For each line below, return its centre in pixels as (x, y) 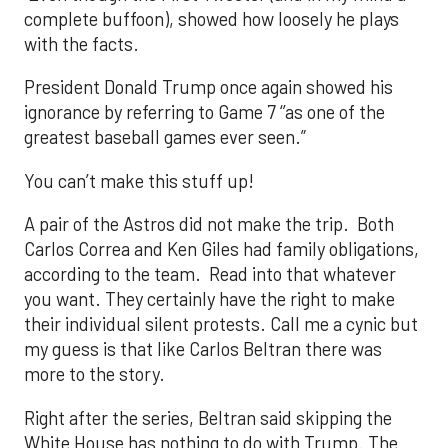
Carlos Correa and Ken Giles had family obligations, (221, 249)
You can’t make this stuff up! (139, 180)
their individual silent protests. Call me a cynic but (221, 324)
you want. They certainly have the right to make (209, 299)
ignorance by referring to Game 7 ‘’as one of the (204, 112)
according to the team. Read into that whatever (210, 274)
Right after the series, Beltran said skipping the (208, 417)
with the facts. (81, 43)
